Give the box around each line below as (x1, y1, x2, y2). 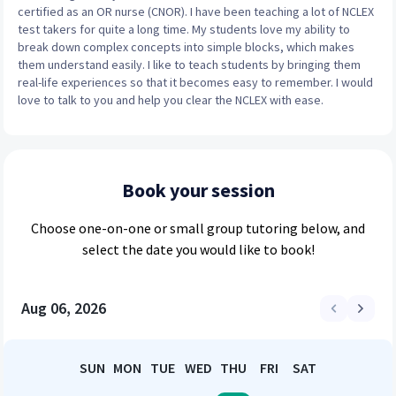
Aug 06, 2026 (21, 298, 106, 318)
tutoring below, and (243, 219, 365, 237)
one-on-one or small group (79, 219, 243, 237)
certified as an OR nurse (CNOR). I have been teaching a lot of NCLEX (18, 4, 374, 19)
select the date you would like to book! (81, 240, 315, 258)
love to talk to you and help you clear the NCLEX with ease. (18, 92, 324, 108)
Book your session (121, 178, 275, 202)
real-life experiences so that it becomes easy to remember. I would (18, 74, 373, 90)
